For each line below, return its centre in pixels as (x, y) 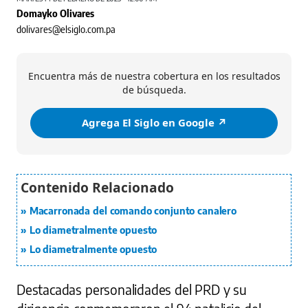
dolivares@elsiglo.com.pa (66, 29)
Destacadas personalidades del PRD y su (132, 289)
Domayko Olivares (55, 13)
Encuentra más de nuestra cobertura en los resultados (154, 76)
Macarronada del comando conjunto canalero (133, 210)
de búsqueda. (154, 89)
